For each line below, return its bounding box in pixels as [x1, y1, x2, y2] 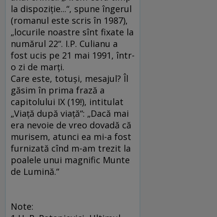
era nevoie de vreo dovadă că [11, 119, 131, 131]
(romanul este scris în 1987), [11, 15, 128, 27]
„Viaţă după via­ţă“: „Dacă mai [11, 108, 129, 120]
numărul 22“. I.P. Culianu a [11, 38, 118, 50]
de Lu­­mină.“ [11, 166, 59, 178]
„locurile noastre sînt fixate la [11, 26, 134, 38]
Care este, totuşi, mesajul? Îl [11, 73, 128, 85]
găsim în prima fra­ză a [11, 84, 105, 96]
